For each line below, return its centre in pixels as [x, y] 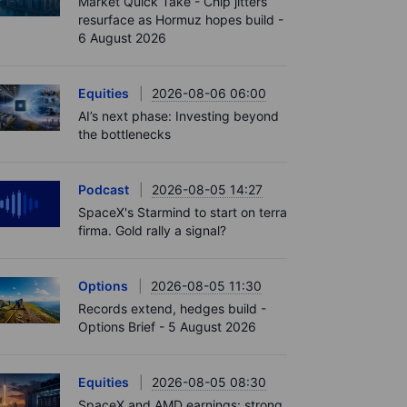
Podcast [104, 189]
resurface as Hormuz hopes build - [181, 20]
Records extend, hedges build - [172, 308]
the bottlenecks [124, 134]
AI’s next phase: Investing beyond [179, 116]
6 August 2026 [122, 38]
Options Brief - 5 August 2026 [167, 327]
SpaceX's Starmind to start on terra [183, 212]
